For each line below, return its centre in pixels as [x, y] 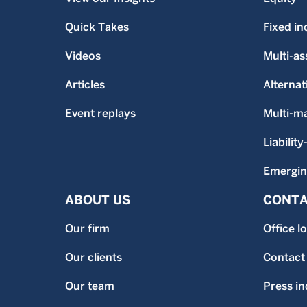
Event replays [100, 113]
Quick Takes [97, 27]
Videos [83, 56]
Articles [85, 85]
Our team [90, 286]
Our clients [94, 257]
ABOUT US [98, 200]
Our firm [87, 229]
